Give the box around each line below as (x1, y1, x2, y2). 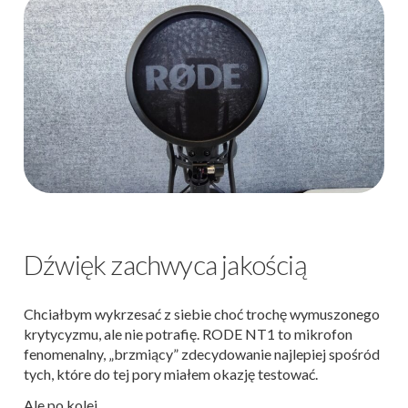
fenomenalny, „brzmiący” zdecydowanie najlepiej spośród (24, 344, 380, 362)
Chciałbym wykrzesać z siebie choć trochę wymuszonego (24, 304, 380, 322)
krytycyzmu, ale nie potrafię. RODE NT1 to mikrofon (24, 324, 352, 342)
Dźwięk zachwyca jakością (24, 247, 307, 280)
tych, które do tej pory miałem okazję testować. (24, 364, 318, 382)
